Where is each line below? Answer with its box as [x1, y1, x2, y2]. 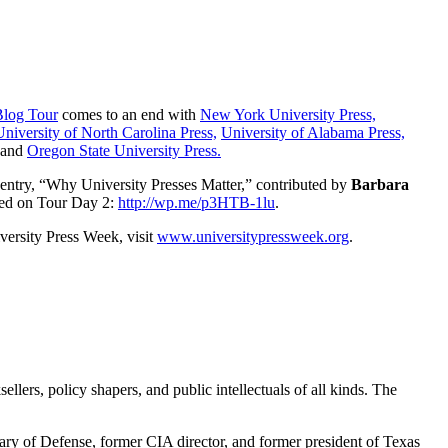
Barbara [351, 176, 409, 194]
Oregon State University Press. [27, 142, 221, 160]
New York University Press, [200, 106, 376, 124]
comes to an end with [58, 106, 200, 124]
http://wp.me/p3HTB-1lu [118, 194, 275, 212]
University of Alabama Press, [221, 124, 405, 142]
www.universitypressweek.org [157, 228, 349, 246]
